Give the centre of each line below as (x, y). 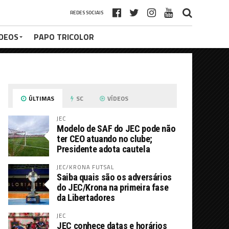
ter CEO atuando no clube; (105, 139)
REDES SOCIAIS (87, 13)
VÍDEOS (117, 98)
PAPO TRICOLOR (64, 37)
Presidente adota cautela (104, 149)
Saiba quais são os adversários (114, 177)
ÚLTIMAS (41, 98)
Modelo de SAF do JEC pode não (116, 129)
